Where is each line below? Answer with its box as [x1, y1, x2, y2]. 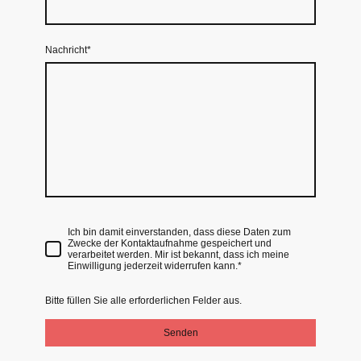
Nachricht [45, 44, 87, 56]
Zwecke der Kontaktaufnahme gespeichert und [68, 238, 272, 250]
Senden [163, 326, 198, 338]
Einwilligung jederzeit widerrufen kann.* [68, 260, 242, 272]
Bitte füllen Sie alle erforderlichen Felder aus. [45, 294, 242, 306]
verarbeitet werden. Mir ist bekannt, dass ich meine [68, 249, 289, 261]
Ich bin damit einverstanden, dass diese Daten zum [68, 226, 291, 239]
